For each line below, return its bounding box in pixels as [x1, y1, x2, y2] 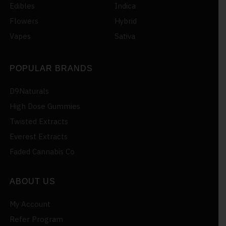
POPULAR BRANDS [10, 64, 93, 73]
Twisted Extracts [10, 116, 68, 126]
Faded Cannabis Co [10, 146, 75, 156]
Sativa [114, 31, 135, 41]
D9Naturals [10, 86, 49, 96]
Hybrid [114, 16, 137, 26]
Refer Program [10, 214, 63, 224]
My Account [10, 199, 50, 209]
